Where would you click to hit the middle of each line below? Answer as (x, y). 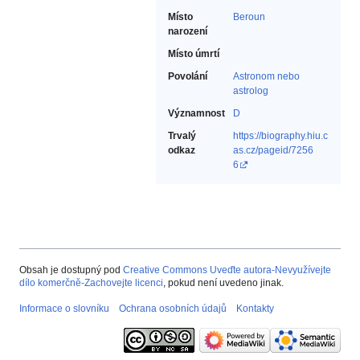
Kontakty (255, 309)
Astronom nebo (266, 77)
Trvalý (182, 136)
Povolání (188, 77)
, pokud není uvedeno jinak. (223, 283)
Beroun (249, 17)
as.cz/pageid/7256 (273, 151)
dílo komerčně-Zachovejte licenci (91, 283)
